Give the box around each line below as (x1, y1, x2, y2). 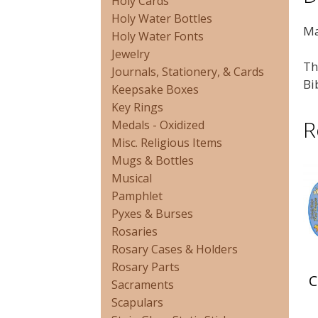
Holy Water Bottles (111, 11, 212, 26)
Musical (111, 170, 152, 186)
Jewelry (111, 46, 150, 62)
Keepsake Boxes (111, 82, 199, 97)
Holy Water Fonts (111, 28, 204, 44)
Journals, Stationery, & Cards (111, 64, 264, 79)
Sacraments (111, 277, 174, 292)
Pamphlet (111, 188, 163, 204)
